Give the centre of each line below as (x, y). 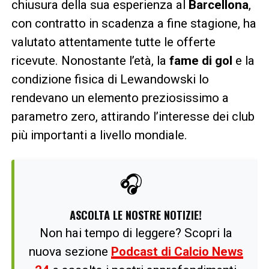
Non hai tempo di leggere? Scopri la (136, 233)
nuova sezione (70, 251)
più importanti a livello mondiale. (99, 135)
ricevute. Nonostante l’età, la (90, 60)
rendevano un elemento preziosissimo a (120, 98)
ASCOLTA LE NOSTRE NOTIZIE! (136, 214)
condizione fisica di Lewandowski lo (110, 79)
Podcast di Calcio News (177, 251)
